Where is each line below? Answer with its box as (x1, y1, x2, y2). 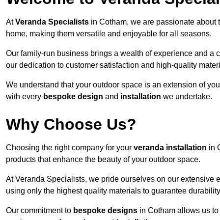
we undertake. (161, 92, 212, 101)
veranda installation (134, 143, 207, 152)
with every (6, 92, 43, 101)
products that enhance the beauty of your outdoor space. (6, 155, 200, 164)
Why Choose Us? (6, 115, 137, 134)
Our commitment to (6, 206, 73, 215)
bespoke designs (73, 206, 137, 215)
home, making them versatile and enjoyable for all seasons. (6, 29, 212, 38)
